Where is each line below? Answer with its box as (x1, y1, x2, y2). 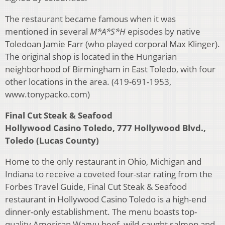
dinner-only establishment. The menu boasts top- (5, 206, 197, 218)
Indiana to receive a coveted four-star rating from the (5, 168, 212, 180)
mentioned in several (5, 26, 90, 38)
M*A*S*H (90, 26, 126, 38)
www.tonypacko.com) (5, 88, 90, 100)
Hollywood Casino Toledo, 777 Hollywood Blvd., (5, 122, 206, 134)
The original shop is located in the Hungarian (5, 51, 177, 63)
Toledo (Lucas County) (5, 135, 99, 147)
